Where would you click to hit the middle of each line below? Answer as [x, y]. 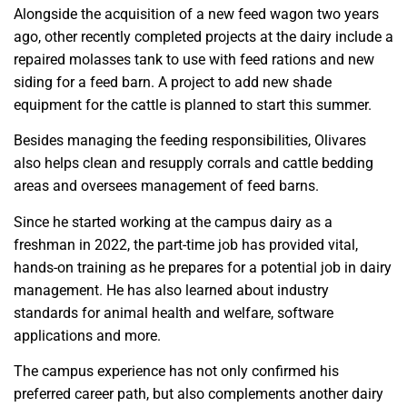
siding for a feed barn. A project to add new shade [173, 82]
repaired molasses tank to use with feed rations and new [194, 59]
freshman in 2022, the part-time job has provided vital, [186, 244]
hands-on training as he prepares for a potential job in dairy [203, 267]
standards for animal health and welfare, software [174, 313]
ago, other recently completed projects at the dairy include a [203, 36]
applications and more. [87, 335]
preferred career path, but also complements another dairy [199, 394]
